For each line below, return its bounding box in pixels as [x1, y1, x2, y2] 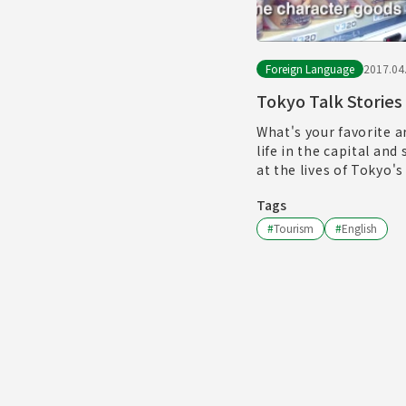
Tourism [273, 220, 314, 237]
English [341, 220, 377, 237]
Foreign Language [265, 61, 354, 77]
